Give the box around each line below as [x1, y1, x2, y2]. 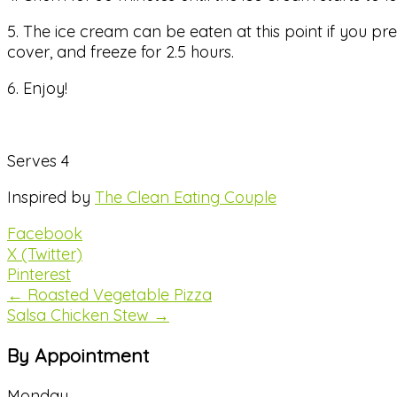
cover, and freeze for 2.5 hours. [7, 42, 234, 63]
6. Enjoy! [7, 78, 67, 99]
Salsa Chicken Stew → [7, 305, 169, 326]
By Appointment [7, 344, 149, 368]
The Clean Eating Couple [95, 187, 276, 208]
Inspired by [7, 187, 95, 208]
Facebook [7, 223, 82, 245]
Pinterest [7, 264, 71, 285]
